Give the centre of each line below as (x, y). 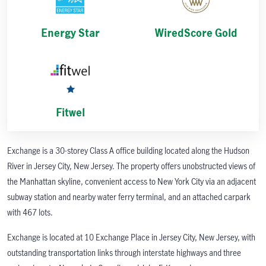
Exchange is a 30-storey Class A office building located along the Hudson (128, 151)
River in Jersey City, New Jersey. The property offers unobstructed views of (131, 166)
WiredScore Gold (196, 33)
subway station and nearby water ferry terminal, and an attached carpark (129, 197)
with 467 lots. (30, 213)
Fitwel (70, 113)
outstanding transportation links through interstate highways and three (124, 253)
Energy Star (70, 33)
